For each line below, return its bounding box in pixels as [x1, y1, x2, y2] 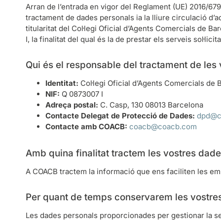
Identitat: [45, 78, 78, 88]
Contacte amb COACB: [45, 121, 127, 131]
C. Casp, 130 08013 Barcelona [98, 100, 203, 110]
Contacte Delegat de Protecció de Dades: [45, 110, 195, 120]
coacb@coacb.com [129, 121, 197, 131]
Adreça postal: [45, 100, 98, 110]
